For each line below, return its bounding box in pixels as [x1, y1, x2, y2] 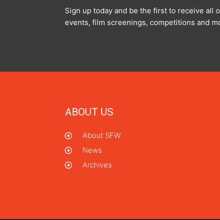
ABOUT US [65, 106, 113, 118]
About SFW [82, 131, 121, 140]
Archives [82, 160, 112, 170]
